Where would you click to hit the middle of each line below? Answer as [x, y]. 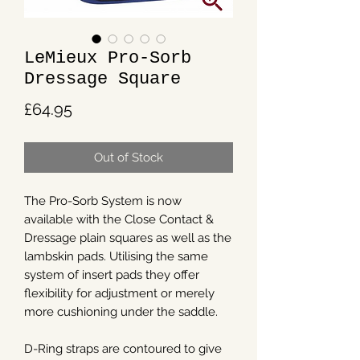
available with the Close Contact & [119, 220]
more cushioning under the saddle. [123, 312]
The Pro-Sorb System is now [103, 201]
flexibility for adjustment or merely [119, 294]
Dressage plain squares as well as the [128, 238]
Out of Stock [129, 158]
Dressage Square [102, 80]
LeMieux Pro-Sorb [108, 59]
